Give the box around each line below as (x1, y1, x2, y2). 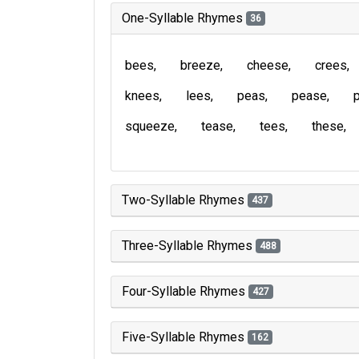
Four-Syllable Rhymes (122, 284, 248, 299)
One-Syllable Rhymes (122, 10, 246, 26)
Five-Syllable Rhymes (122, 329, 248, 345)
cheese (247, 58, 288, 73)
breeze (180, 58, 220, 73)
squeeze (125, 119, 175, 134)
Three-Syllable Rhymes (122, 238, 256, 253)
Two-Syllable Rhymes (122, 192, 248, 208)
